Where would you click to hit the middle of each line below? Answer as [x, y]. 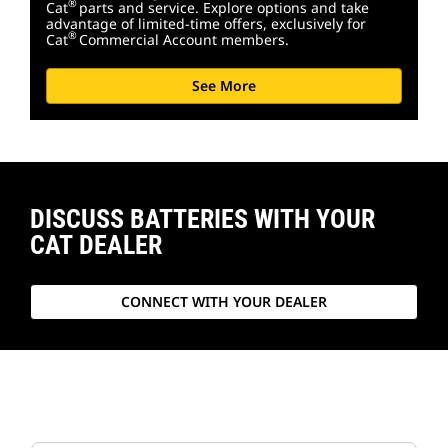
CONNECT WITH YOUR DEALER [224, 301]
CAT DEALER [96, 244]
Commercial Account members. [186, 39]
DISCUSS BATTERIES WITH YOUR [202, 218]
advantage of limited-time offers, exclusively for [206, 23]
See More [224, 86]
